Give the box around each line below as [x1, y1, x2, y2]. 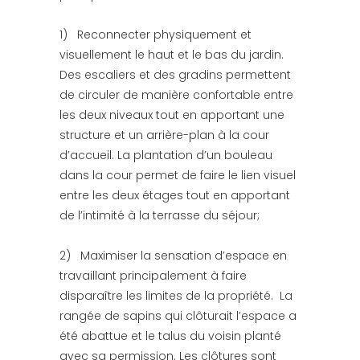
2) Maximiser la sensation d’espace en [59, 247, 287, 264]
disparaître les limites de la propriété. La [59, 287, 292, 304]
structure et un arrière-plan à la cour [59, 126, 269, 143]
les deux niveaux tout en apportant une [59, 106, 284, 123]
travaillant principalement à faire [59, 267, 247, 284]
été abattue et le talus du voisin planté [59, 327, 281, 344]
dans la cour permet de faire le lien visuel [59, 166, 296, 183]
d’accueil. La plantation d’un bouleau [59, 146, 272, 163]
